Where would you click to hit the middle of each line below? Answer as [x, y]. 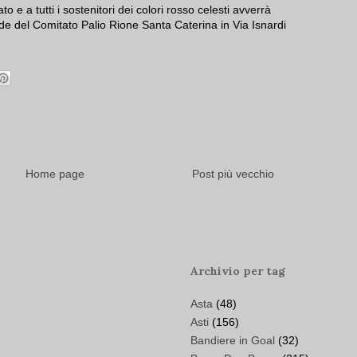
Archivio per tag [238, 271]
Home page [55, 174]
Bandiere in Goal [233, 341]
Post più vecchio [233, 174]
